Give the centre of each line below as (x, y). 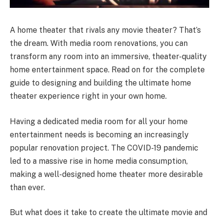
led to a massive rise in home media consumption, (99, 161)
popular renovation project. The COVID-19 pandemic (104, 148)
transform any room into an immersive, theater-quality (108, 57)
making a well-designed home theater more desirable (106, 174)
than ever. (27, 187)
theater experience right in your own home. (88, 96)
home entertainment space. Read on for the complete (107, 70)
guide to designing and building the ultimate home (100, 83)
